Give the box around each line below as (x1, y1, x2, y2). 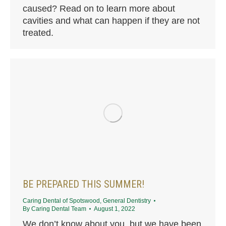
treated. (23, 27, 53, 38)
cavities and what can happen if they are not (23, 15, 200, 26)
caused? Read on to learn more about (23, 3, 175, 14)
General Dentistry (103, 197, 151, 204)
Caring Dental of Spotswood (23, 197, 100, 204)
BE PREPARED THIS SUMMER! (23, 178, 144, 190)
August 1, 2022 (94, 205, 135, 212)
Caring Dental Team (31, 205, 86, 212)
